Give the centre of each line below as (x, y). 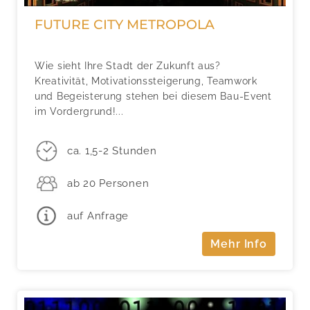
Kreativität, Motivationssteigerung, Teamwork (146, 81)
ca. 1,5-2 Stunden (112, 151)
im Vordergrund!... (79, 111)
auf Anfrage (98, 216)
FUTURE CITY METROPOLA (125, 24)
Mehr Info (239, 244)
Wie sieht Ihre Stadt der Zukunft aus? (128, 65)
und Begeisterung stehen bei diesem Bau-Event (153, 96)
